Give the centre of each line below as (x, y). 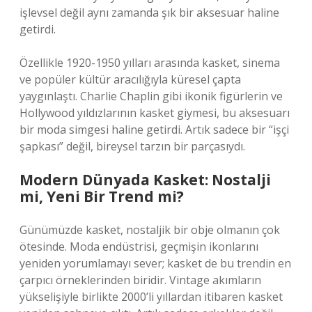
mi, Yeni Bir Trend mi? (102, 196)
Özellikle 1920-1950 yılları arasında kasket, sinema (150, 63)
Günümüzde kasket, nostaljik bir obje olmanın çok (150, 230)
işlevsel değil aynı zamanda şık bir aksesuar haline (149, 13)
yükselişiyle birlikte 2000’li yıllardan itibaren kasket (151, 297)
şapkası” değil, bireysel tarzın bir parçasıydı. (132, 146)
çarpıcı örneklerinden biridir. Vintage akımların (140, 280)
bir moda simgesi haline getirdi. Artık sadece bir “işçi (154, 130)
